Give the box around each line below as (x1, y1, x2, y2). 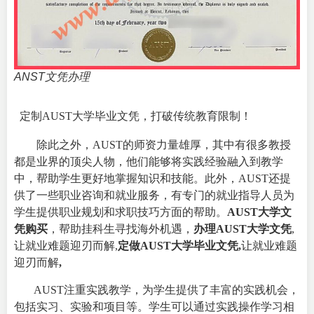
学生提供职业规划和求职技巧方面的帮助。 (14, 206, 227, 219)
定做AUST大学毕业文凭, (118, 240, 241, 252)
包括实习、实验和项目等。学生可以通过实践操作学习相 (14, 300, 294, 313)
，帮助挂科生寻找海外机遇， (48, 223, 193, 235)
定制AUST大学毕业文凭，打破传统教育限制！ (14, 110, 252, 123)
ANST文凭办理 (14, 71, 90, 83)
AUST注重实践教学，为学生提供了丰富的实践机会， (14, 283, 299, 296)
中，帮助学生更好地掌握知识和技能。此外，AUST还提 (14, 172, 291, 185)
